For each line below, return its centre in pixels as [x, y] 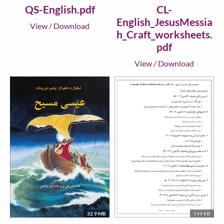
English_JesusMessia [164, 22]
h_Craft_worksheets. [164, 34]
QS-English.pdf [60, 9]
